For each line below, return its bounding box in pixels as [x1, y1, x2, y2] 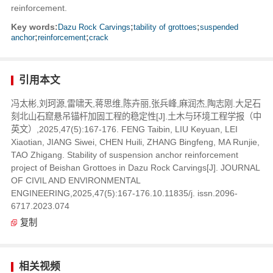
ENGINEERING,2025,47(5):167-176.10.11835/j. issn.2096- [10, 188, 238, 199]
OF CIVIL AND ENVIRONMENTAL [10, 175, 140, 186]
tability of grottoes [133, 23, 197, 32]
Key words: [10, 23, 58, 32]
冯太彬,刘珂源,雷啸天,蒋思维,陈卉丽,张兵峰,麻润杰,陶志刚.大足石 [10, 99, 261, 109]
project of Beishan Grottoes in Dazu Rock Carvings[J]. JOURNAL [10, 163, 260, 173]
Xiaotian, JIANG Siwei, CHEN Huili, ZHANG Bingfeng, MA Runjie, [10, 137, 260, 147]
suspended [199, 23, 238, 32]
